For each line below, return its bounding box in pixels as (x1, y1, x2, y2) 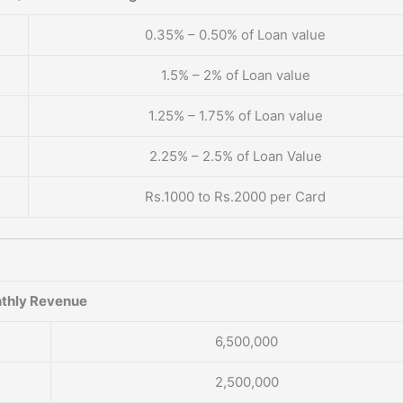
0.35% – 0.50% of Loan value (145, 26, 326, 44)
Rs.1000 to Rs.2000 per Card (145, 188, 326, 206)
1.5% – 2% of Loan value (160, 67, 310, 85)
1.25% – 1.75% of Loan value (148, 107, 323, 125)
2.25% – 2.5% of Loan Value (148, 148, 322, 166)
